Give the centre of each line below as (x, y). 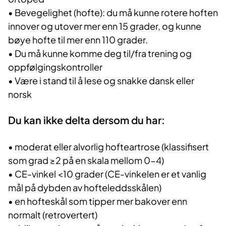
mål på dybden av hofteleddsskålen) (85, 187)
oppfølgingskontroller (55, 67)
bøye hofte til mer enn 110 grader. (78, 39)
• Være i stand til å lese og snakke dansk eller (101, 80)
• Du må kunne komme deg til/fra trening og (100, 53)
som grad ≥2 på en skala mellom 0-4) (86, 160)
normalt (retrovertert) (53, 214)
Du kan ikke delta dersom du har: (87, 120)
